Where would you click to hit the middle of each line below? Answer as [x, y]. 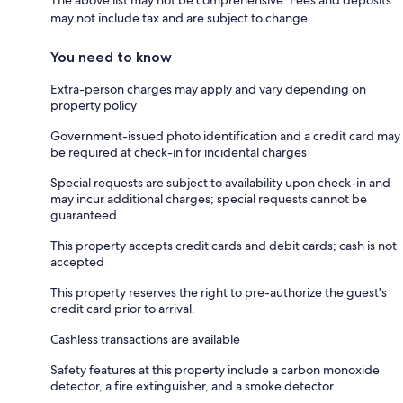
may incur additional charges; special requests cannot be [209, 198]
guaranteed [84, 215]
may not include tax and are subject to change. [181, 18]
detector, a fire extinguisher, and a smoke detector [192, 385]
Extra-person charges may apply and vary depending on [208, 89]
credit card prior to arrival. [123, 308]
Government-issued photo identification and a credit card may [225, 135]
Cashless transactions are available [145, 339]
